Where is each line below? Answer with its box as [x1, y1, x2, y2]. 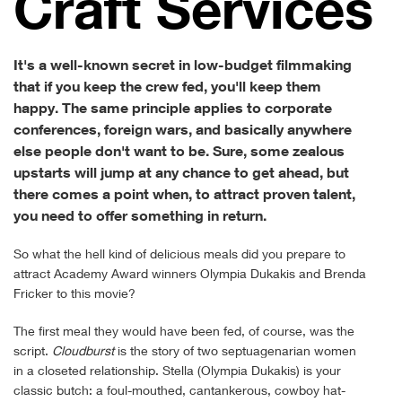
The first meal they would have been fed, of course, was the [13, 323, 354, 338]
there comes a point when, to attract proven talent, [13, 185, 355, 203]
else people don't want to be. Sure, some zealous [13, 142, 345, 160]
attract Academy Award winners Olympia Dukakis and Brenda [13, 266, 366, 281]
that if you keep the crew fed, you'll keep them [13, 77, 321, 95]
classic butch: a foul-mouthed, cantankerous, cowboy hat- [13, 382, 345, 398]
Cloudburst [52, 343, 114, 358]
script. [13, 343, 52, 358]
